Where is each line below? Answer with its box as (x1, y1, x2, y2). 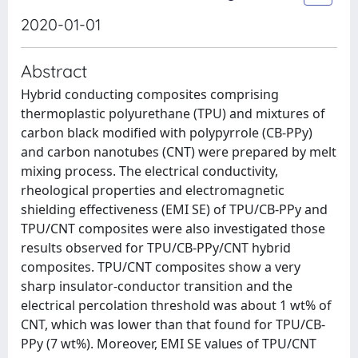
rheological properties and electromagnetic (21, 181, 284, 199)
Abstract (21, 60, 87, 82)
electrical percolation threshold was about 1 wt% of (21, 296, 332, 314)
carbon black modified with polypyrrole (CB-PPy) (21, 124, 312, 141)
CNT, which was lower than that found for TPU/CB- (21, 316, 325, 333)
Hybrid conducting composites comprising (21, 86, 279, 103)
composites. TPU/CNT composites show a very (21, 258, 300, 276)
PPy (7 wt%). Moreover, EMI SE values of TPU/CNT (21, 335, 316, 352)
